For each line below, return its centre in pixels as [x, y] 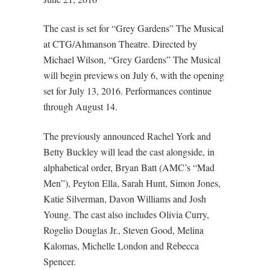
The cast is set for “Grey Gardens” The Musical [133, 28]
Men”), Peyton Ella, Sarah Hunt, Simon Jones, [132, 183]
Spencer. [59, 261]
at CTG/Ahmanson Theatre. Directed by [120, 44]
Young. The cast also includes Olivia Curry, [126, 214]
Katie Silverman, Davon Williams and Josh [124, 198]
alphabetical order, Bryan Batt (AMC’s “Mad [129, 167]
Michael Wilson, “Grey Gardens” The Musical [132, 60]
